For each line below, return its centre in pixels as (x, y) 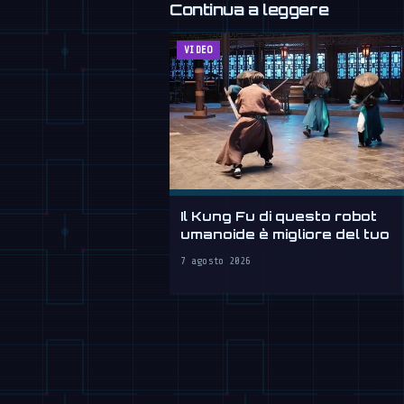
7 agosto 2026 (216, 261)
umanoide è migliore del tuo (285, 234)
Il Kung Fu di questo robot (279, 216)
